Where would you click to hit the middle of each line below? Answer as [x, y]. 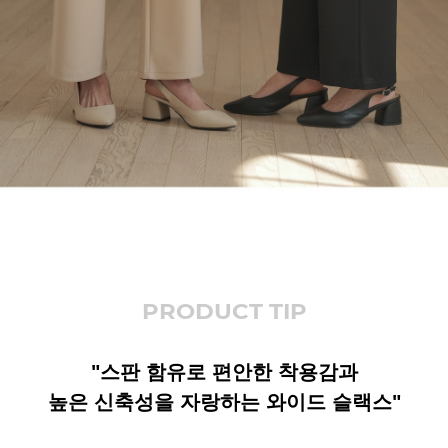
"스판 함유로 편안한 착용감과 [224, 372]
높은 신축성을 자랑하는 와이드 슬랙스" [224, 402]
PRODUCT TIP [224, 311]
